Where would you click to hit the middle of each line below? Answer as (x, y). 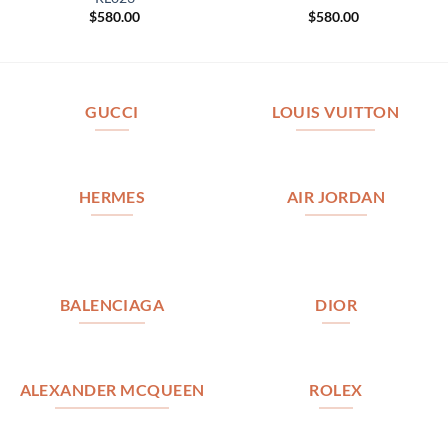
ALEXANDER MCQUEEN (112, 389)
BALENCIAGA (112, 305)
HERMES (112, 196)
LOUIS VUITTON (336, 112)
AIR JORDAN (336, 196)
